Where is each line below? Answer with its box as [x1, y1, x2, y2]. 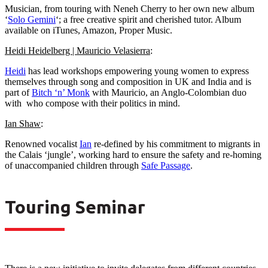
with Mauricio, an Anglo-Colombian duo [90, 87, 246, 98]
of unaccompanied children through [5, 160, 141, 170]
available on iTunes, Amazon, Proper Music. [5, 25, 172, 35]
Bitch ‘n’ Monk [32, 87, 90, 98]
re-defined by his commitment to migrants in [92, 139, 260, 149]
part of [5, 87, 32, 98]
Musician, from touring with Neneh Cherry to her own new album [5, 4, 254, 14]
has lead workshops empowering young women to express [26, 66, 249, 76]
